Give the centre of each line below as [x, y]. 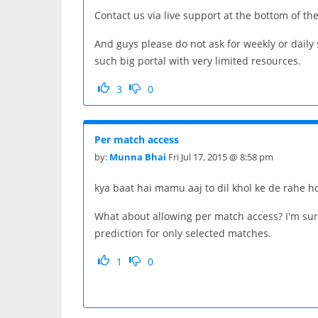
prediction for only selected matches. [183, 233]
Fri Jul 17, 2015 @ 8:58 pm [220, 157]
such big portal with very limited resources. [199, 60]
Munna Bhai [138, 157]
